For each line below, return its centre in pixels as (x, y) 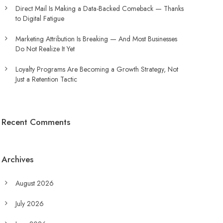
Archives (17, 159)
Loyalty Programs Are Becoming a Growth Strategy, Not (97, 69)
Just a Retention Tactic (46, 79)
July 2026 (29, 204)
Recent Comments (36, 122)
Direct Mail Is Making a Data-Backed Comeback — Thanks (99, 8)
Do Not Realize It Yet (45, 49)
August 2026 (34, 183)
